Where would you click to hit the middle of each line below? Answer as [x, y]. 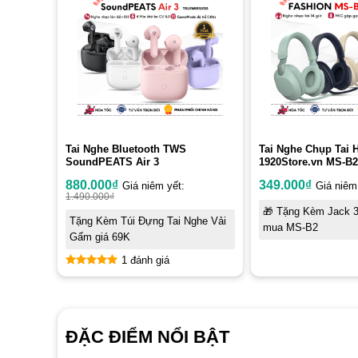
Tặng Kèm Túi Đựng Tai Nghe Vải [148, 222]
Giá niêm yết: [153, 187]
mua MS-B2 [290, 228]
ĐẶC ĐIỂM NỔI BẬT [147, 337]
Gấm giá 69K [100, 238]
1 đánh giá [145, 261]
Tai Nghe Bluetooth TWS [126, 149]
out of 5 [98, 279]
